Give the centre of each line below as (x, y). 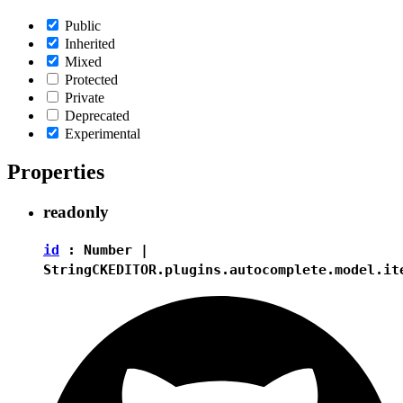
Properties (56, 172)
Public (83, 26)
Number (108, 250)
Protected (91, 80)
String (67, 269)
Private (85, 98)
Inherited (90, 44)
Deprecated (97, 116)
